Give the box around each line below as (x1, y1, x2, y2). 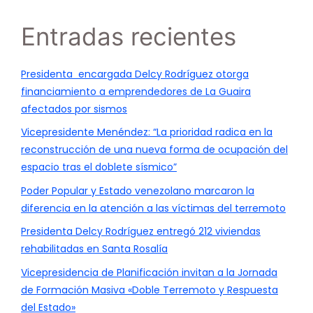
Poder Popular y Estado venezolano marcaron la (21, 183, 254, 198)
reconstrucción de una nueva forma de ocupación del (21, 143, 288, 157)
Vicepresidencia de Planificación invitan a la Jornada (21, 265, 277, 279)
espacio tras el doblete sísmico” (21, 160, 177, 175)
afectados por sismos (21, 101, 127, 116)
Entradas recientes (21, 21, 236, 51)
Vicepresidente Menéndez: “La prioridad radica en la (21, 125, 272, 140)
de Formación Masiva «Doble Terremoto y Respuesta (21, 282, 278, 297)
